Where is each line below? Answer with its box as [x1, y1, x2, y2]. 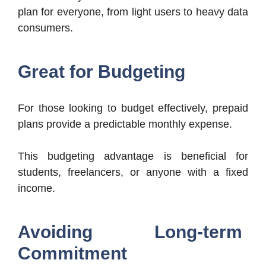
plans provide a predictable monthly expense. [18, 118, 232, 130]
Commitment [18, 243, 127, 263]
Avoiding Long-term [18, 221, 242, 242]
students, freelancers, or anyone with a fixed [18, 166, 248, 178]
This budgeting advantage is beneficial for [18, 150, 248, 162]
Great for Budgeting [18, 61, 185, 81]
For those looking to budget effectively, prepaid [18, 102, 248, 114]
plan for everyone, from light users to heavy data [18, 5, 248, 18]
